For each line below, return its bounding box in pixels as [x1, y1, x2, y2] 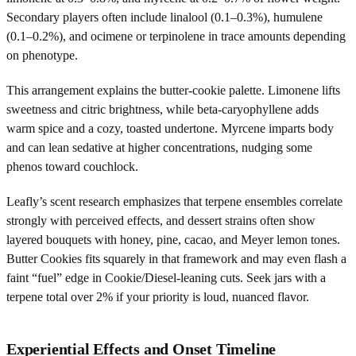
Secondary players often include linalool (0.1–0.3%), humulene [6, 10, 323, 24]
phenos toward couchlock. [6, 159, 138, 173]
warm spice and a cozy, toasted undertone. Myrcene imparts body [6, 121, 334, 135]
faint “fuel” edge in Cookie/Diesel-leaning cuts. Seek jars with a [6, 270, 326, 284]
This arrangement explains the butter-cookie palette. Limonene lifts [6, 83, 340, 97]
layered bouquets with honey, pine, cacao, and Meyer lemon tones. [6, 232, 340, 246]
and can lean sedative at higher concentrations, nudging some [6, 140, 312, 154]
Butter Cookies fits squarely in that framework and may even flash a [6, 251, 346, 265]
